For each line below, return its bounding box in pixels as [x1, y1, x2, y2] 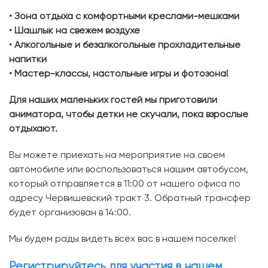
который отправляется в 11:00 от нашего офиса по [9, 179, 240, 189]
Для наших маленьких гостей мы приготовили [9, 95, 217, 105]
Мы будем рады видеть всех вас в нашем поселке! [9, 234, 236, 244]
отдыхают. [9, 124, 57, 134]
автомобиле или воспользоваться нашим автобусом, [9, 165, 248, 175]
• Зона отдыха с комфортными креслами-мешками [9, 11, 239, 22]
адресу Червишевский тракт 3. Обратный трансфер [9, 193, 251, 203]
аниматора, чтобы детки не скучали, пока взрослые [9, 109, 248, 120]
